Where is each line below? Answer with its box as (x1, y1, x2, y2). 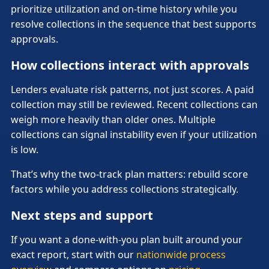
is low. (11, 142, 38, 156)
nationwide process (136, 247, 226, 261)
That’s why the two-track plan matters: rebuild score (11, 167, 248, 181)
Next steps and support (11, 207, 154, 223)
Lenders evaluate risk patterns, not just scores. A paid (11, 82, 254, 96)
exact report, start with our (11, 247, 136, 261)
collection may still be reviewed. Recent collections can (11, 97, 258, 111)
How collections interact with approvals (11, 56, 249, 73)
